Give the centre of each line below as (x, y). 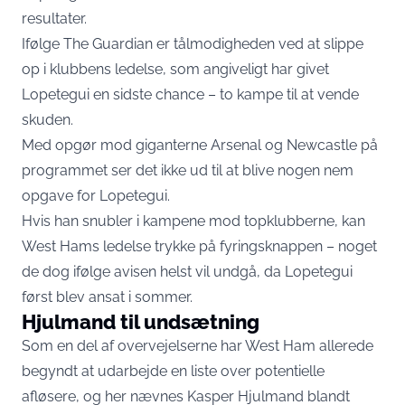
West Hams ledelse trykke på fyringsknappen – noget (199, 246)
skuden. (47, 120)
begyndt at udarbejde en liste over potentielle (173, 371)
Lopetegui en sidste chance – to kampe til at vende (190, 94)
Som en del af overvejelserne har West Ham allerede (198, 346)
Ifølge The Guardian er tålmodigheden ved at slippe (193, 44)
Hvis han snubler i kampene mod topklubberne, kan (193, 221)
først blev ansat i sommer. (107, 297)
